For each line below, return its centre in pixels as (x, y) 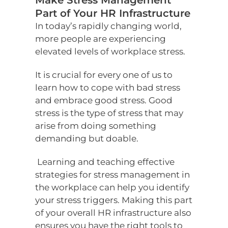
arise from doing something (96, 126)
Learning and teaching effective (105, 162)
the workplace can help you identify (112, 188)
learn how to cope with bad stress (108, 88)
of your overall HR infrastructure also (113, 213)
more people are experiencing (101, 39)
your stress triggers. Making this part (114, 200)
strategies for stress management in (113, 175)
